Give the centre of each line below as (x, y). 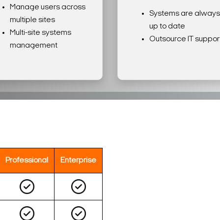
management (34, 45)
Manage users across (48, 7)
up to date (167, 26)
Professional (27, 160)
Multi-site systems (41, 33)
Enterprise (78, 160)
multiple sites (32, 20)
